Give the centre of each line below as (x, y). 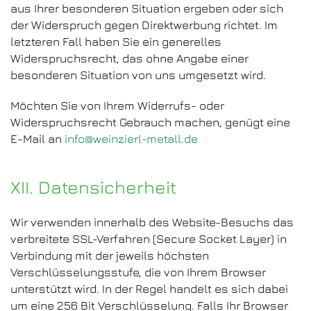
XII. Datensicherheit (93, 187)
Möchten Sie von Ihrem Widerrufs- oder (117, 106)
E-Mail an (37, 139)
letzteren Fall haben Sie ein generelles (116, 42)
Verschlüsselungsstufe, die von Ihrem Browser (138, 272)
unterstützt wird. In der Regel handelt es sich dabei (149, 289)
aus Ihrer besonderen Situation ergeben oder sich (147, 8)
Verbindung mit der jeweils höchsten (110, 255)
